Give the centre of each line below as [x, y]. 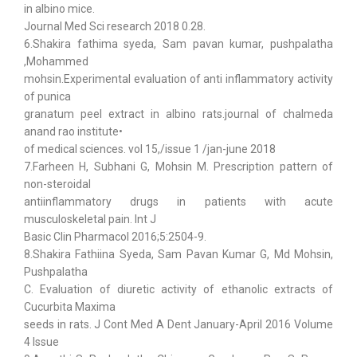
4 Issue [41, 342]
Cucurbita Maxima [70, 307]
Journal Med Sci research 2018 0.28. [115, 26]
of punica [47, 96]
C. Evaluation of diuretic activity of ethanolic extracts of [178, 289]
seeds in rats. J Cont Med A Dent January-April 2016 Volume [178, 324]
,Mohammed [56, 61]
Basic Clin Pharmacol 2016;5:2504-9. [115, 237]
